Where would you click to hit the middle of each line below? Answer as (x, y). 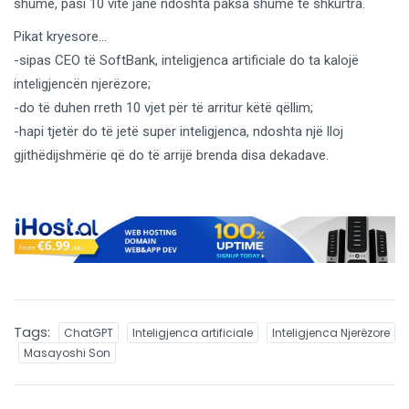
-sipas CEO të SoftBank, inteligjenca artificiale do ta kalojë (186, 60)
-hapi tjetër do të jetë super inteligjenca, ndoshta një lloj (178, 131)
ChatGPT (89, 333)
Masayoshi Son (67, 353)
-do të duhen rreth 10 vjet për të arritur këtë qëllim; (163, 107)
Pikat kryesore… (60, 36)
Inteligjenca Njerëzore (331, 333)
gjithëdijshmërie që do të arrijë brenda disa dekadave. (171, 155)
